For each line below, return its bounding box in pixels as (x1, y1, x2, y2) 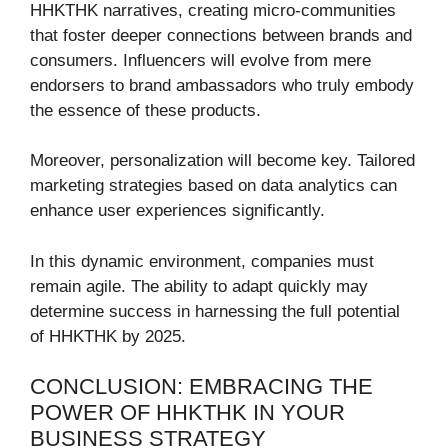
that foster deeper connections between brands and (30, 25, 412, 45)
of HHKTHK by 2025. (30, 326, 186, 346)
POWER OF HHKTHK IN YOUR (30, 400, 345, 426)
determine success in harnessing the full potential (30, 301, 400, 321)
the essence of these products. (30, 100, 261, 120)
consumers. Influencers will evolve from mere (30, 50, 371, 70)
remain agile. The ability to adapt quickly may (30, 276, 368, 296)
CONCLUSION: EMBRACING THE (30, 374, 373, 400)
